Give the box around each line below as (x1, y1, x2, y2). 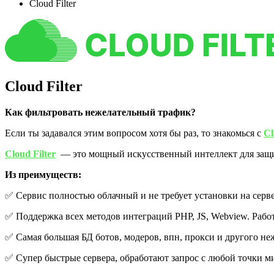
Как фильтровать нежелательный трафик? (5, 106, 198, 117)
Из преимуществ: (5, 169, 84, 180)
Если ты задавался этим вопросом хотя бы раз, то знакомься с (5, 127, 264, 138)
